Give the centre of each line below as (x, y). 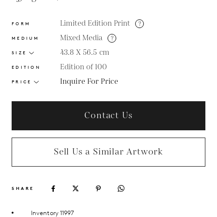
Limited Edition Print (95, 23)
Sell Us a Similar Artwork (108, 152)
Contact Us (108, 116)
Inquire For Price (89, 82)
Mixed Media (81, 38)
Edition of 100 (84, 67)
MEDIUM (26, 38)
